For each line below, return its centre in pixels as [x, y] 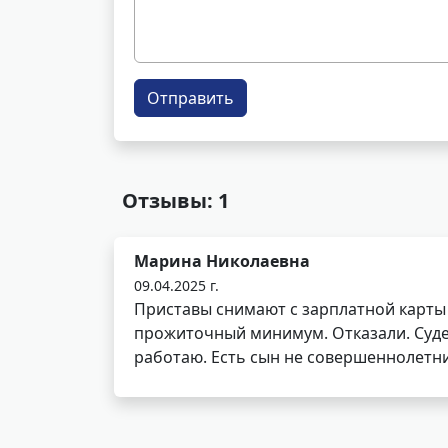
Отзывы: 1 [175, 200]
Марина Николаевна [222, 261]
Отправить [190, 98]
